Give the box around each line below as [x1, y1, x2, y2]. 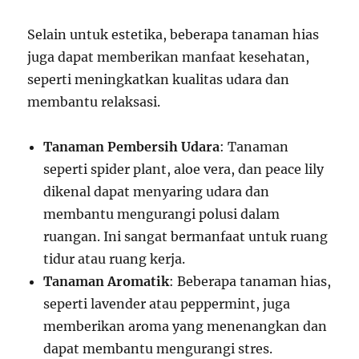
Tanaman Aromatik [43, 273, 170, 289]
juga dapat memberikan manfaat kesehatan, [27, 49, 310, 65]
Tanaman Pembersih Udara [43, 139, 220, 155]
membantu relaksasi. [27, 94, 161, 110]
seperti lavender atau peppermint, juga [43, 296, 291, 312]
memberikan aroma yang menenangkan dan [43, 318, 328, 334]
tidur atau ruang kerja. [43, 251, 186, 267]
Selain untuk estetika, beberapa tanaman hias [27, 26, 320, 42]
